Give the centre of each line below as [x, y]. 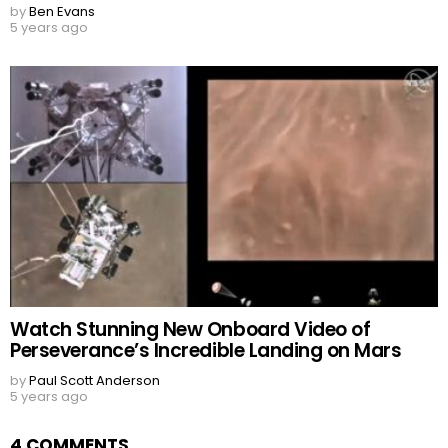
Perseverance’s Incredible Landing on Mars [206, 350]
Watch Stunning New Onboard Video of [190, 329]
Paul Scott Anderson [94, 380]
